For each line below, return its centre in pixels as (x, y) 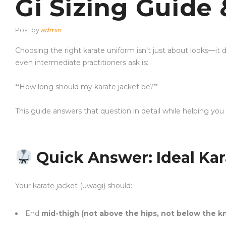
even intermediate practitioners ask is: (82, 63)
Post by (28, 30)
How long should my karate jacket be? (87, 87)
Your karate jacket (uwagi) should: (74, 186)
